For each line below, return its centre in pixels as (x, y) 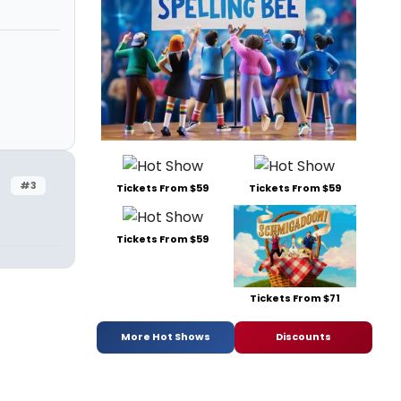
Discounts (303, 337)
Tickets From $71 (294, 298)
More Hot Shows (166, 337)
